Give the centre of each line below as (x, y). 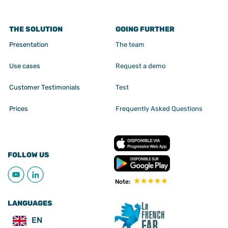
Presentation (29, 45)
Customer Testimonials (45, 88)
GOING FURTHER (145, 30)
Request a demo (140, 66)
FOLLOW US (28, 155)
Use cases (25, 66)
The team (130, 45)
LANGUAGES (30, 203)
